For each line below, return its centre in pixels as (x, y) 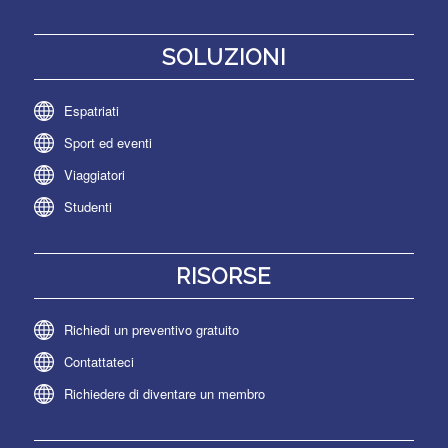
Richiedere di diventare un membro (164, 393)
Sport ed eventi (107, 142)
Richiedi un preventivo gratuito (151, 329)
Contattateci (98, 361)
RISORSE (224, 275)
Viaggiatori (94, 174)
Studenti (87, 206)
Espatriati (91, 110)
